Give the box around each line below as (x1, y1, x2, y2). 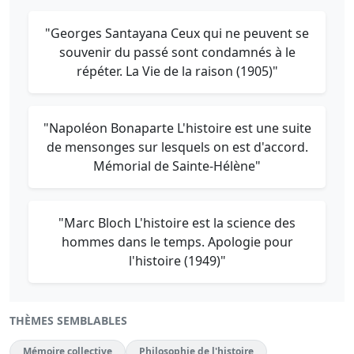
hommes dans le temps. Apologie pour (61, 233, 293, 250)
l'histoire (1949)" (128, 252, 226, 269)
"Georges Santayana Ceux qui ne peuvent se (45, 24, 309, 42)
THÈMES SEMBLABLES (9, 313, 127, 328)
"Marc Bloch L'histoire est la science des (58, 214, 296, 232)
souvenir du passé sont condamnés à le (58, 43, 296, 61)
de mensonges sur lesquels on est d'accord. (46, 138, 308, 156)
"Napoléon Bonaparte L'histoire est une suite (43, 119, 311, 137)
